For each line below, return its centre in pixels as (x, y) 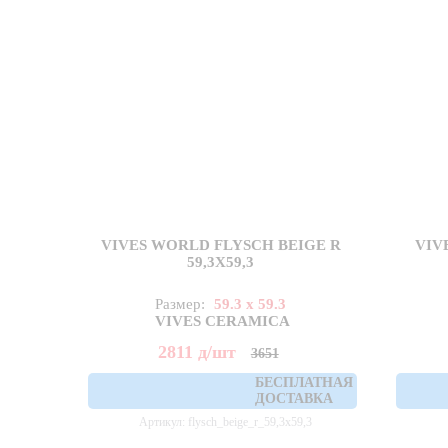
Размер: (182, 304)
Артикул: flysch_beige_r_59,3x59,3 (226, 422)
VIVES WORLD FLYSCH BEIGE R (220, 245)
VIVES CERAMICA (223, 321)
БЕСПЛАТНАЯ (304, 383)
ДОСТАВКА (294, 399)
